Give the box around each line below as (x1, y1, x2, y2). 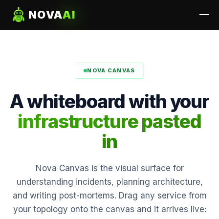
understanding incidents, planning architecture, (16, 177, 203, 187)
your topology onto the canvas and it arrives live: (13, 204, 206, 214)
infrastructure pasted (18, 110, 201, 132)
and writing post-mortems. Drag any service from (12, 191, 207, 200)
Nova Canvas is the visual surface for (35, 163, 184, 173)
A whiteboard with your (10, 90, 209, 112)
